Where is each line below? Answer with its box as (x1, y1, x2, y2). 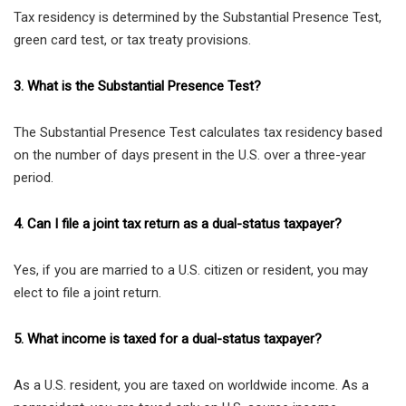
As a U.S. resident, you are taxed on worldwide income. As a (14, 377, 369, 394)
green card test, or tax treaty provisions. (14, 32, 251, 49)
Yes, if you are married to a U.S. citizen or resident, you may (14, 262, 368, 279)
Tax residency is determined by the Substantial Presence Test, (14, 9, 382, 26)
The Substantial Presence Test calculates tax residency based (14, 124, 382, 141)
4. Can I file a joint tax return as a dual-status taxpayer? (14, 216, 342, 233)
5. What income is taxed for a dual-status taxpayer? (14, 331, 322, 348)
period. (14, 169, 53, 187)
